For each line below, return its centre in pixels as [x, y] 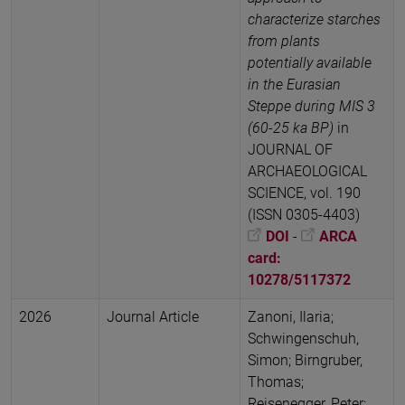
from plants [284, 41]
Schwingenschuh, [303, 338]
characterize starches [314, 19]
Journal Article [153, 316]
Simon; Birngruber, [305, 360]
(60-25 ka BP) [292, 127]
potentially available [310, 62]
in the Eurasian [294, 84]
